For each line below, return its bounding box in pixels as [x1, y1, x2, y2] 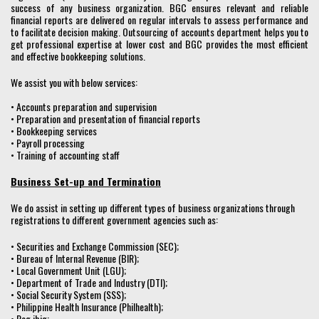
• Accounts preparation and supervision [11, 98, 157, 114]
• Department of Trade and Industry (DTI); [11, 274, 167, 290]
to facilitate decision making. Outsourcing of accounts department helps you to [11, 23, 308, 39]
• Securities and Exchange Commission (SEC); [11, 238, 179, 253]
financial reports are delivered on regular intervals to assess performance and [11, 11, 308, 27]
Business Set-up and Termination [11, 173, 161, 189]
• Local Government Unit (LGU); [11, 262, 126, 278]
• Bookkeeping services [11, 122, 97, 138]
